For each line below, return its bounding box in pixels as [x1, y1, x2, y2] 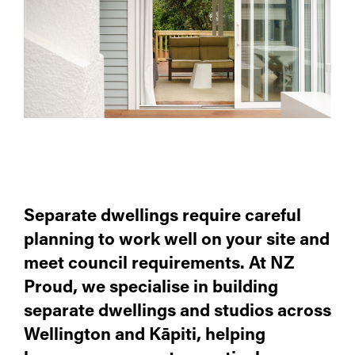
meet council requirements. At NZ [24, 255, 295, 273]
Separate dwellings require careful [24, 208, 301, 226]
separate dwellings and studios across [24, 303, 331, 321]
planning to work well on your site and [24, 231, 330, 250]
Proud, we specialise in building [24, 279, 278, 297]
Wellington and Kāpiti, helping [24, 326, 265, 345]
